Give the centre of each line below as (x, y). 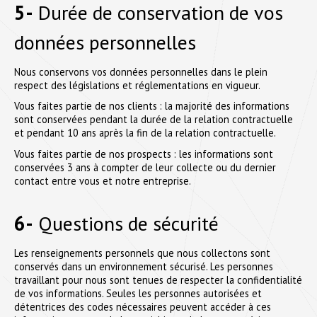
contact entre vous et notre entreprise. (103, 181)
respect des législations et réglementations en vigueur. (137, 85)
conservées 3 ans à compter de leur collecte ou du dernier (145, 168)
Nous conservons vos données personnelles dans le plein (141, 71)
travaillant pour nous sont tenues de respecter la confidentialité (158, 279)
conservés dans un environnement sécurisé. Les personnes (144, 266)
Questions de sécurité (126, 224)
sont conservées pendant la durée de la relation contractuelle (154, 120)
